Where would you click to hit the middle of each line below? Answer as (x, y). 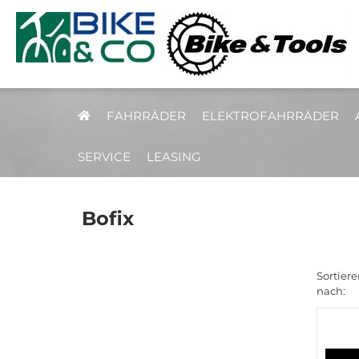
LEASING (174, 157)
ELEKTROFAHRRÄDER (270, 116)
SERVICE (104, 157)
